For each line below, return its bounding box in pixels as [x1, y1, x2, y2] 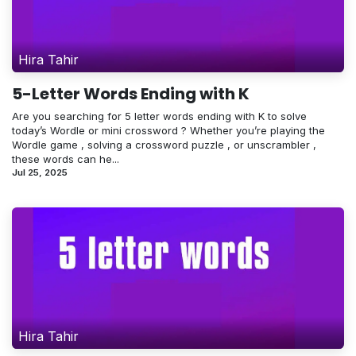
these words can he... [12, 152, 119, 165]
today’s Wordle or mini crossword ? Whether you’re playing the [12, 123, 325, 137]
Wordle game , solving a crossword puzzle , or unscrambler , [12, 137, 316, 151]
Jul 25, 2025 [12, 166, 68, 178]
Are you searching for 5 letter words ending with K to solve [12, 109, 307, 122]
